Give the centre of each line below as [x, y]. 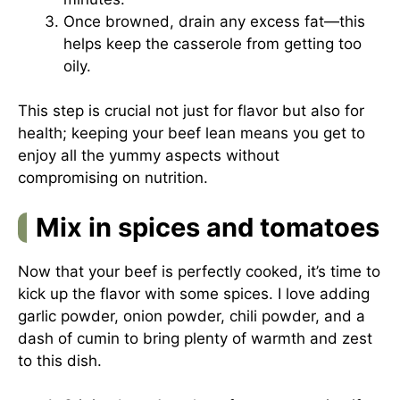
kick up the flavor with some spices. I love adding [194, 293]
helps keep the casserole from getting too [212, 43]
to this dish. [60, 360]
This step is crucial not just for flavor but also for [191, 111]
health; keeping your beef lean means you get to [192, 133]
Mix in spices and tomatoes [208, 227]
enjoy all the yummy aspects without [149, 155]
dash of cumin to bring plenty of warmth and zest [195, 338]
